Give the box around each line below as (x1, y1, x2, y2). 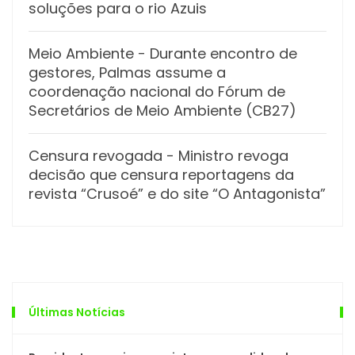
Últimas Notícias (29, 303, 125, 320)
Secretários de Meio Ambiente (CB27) (29, 100, 296, 120)
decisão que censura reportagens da (29, 164, 294, 185)
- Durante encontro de (134, 43, 297, 63)
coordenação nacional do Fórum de (29, 81, 285, 101)
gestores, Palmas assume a (29, 62, 226, 82)
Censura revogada (29, 145, 162, 166)
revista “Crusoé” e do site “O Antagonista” (29, 183, 326, 204)
